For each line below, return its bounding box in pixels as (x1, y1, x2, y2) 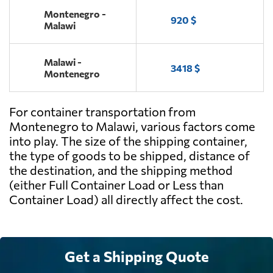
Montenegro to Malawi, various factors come (9, 119, 255, 134)
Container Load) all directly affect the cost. (9, 192, 243, 207)
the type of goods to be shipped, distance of (9, 148, 250, 163)
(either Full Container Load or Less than (9, 177, 224, 193)
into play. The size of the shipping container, (9, 133, 247, 149)
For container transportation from (9, 104, 196, 119)
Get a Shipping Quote (64, 247, 209, 266)
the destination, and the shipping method (9, 163, 233, 178)
